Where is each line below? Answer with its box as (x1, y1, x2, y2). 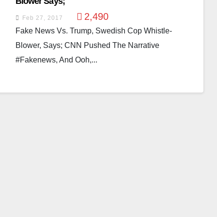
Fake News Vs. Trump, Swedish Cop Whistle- (15, 27, 172, 35)
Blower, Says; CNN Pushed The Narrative (15, 41, 159, 49)
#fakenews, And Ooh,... (15, 56, 97, 64)
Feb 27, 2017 (22, 15, 63, 21)
